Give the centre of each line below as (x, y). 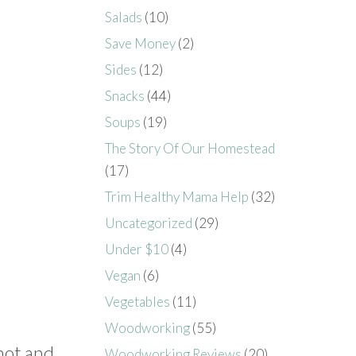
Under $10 (137, 249)
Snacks (125, 95)
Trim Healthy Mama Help (177, 196)
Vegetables (138, 301)
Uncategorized (149, 222)
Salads (124, 17)
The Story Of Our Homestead (190, 148)
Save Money (141, 43)
